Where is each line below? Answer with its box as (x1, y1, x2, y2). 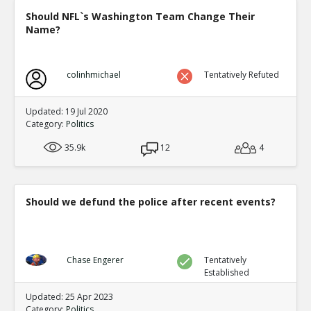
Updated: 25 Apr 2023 (26, 291, 113, 303)
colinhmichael (66, 69, 121, 81)
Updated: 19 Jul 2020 (26, 106, 108, 117)
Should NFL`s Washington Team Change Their (26, 10, 255, 23)
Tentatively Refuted (204, 69, 280, 81)
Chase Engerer (66, 254, 124, 266)
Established (204, 267, 250, 278)
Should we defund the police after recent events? (26, 195, 276, 208)
